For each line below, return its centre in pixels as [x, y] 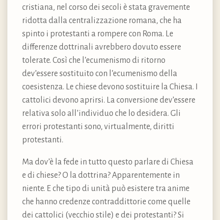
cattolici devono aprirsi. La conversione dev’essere [109, 100]
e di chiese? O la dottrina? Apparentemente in [101, 175]
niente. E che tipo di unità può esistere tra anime [106, 188]
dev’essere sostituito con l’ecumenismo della [100, 73]
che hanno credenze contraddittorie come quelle [106, 202]
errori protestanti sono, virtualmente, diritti [98, 126]
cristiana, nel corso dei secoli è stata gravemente [106, 7]
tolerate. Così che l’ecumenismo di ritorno [94, 60]
